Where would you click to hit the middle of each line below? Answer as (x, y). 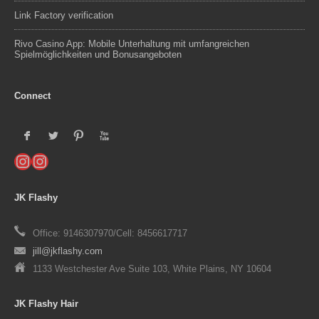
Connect (32, 96)
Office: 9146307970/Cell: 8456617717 (110, 233)
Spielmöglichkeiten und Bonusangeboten (98, 54)
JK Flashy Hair (46, 304)
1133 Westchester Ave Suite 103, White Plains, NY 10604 (152, 269)
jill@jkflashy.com (68, 251)
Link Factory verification (64, 15)
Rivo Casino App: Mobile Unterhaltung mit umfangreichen (132, 44)
